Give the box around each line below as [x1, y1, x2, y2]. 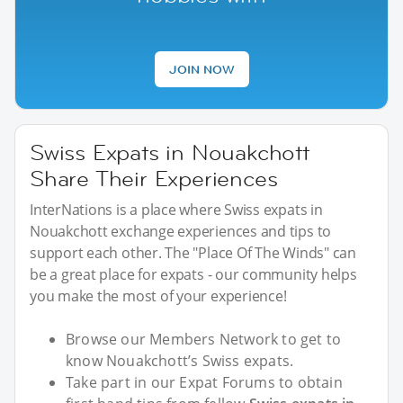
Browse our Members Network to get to [66, 328, 342, 349]
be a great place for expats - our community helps [30, 264, 357, 284]
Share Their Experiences [30, 164, 278, 193]
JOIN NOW [168, 60, 235, 77]
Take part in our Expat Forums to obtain [66, 372, 343, 392]
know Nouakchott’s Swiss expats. [66, 350, 294, 371]
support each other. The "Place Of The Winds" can [30, 242, 356, 263]
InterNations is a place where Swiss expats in [30, 199, 323, 219]
